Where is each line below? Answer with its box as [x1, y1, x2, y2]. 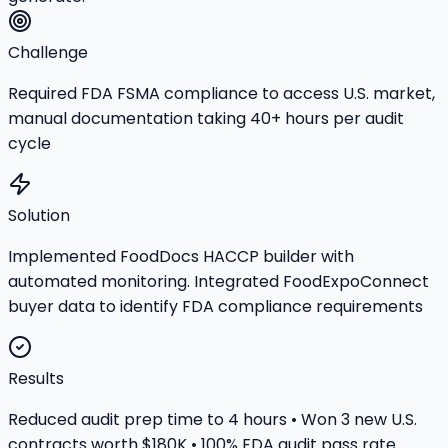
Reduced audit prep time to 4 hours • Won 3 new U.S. [8, 407, 417, 431]
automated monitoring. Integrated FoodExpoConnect [8, 269, 429, 293]
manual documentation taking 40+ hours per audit [8, 106, 404, 130]
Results [8, 366, 64, 390]
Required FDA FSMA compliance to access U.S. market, [8, 81, 435, 105]
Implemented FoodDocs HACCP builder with [8, 244, 354, 268]
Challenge [8, 40, 88, 64]
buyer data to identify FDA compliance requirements [8, 294, 423, 318]
